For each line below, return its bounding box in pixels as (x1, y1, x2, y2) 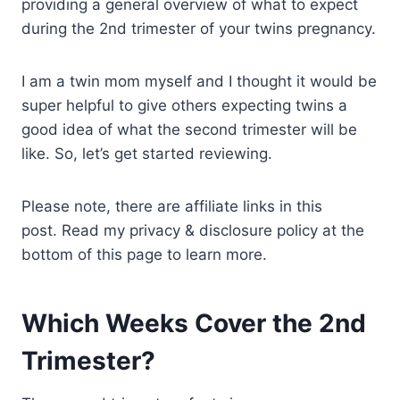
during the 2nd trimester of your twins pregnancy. (21, 20, 376, 38)
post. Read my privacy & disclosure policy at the (21, 221, 364, 240)
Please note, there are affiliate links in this (21, 197, 322, 216)
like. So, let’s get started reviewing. (21, 145, 272, 163)
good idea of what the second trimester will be (21, 121, 357, 139)
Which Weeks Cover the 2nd (21, 308, 366, 339)
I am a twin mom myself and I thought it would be (21, 72, 377, 91)
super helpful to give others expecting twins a (21, 96, 347, 115)
